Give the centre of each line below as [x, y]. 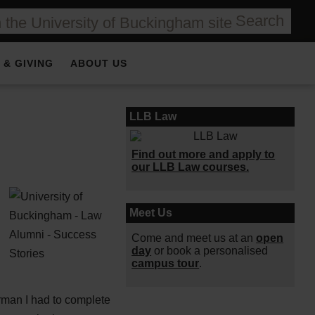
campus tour [166, 263]
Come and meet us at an [194, 238]
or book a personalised [210, 251]
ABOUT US [99, 63]
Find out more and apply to [204, 154]
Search [260, 21]
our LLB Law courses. [191, 167]
